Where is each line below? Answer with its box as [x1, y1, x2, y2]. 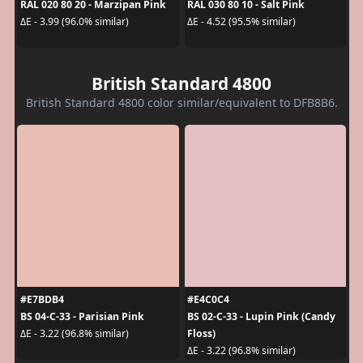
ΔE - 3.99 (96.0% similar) [19, 15, 129, 28]
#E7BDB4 [19, 292, 64, 306]
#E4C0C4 [187, 292, 229, 306]
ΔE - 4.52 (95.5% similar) [187, 15, 296, 28]
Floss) [187, 326, 216, 340]
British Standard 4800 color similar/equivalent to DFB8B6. [25, 94, 338, 110]
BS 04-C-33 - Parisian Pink [19, 309, 144, 323]
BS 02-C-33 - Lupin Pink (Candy [187, 309, 335, 323]
